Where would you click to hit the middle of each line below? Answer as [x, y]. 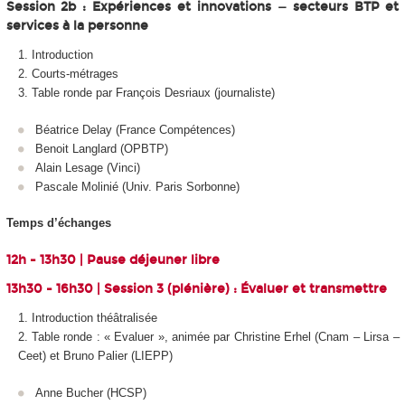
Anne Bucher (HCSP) [91, 392]
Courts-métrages [75, 74]
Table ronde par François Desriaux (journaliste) [153, 93]
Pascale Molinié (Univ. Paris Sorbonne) [137, 186]
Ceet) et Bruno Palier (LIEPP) [95, 356]
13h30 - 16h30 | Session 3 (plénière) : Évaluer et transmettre [196, 288]
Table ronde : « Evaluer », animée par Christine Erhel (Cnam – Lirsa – [215, 337]
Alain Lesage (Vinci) [88, 167]
